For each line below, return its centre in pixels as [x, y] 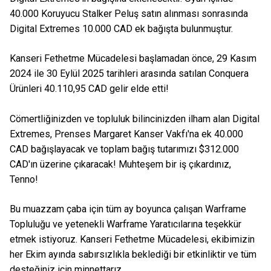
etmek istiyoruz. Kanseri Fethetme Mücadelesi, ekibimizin [132, 239]
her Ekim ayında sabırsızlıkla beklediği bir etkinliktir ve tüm [133, 254]
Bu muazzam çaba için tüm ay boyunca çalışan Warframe [128, 209]
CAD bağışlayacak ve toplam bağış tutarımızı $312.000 [124, 149]
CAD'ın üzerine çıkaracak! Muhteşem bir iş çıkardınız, [120, 164]
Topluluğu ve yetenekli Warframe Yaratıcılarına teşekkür [126, 224]
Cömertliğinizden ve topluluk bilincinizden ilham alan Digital [135, 119]
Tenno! [24, 179]
